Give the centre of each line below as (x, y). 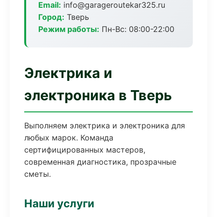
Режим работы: (69, 29)
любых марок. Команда (69, 138)
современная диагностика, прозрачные (100, 162)
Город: (51, 17)
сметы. (38, 174)
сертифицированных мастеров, (85, 150)
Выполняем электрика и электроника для (105, 125)
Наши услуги (59, 203)
